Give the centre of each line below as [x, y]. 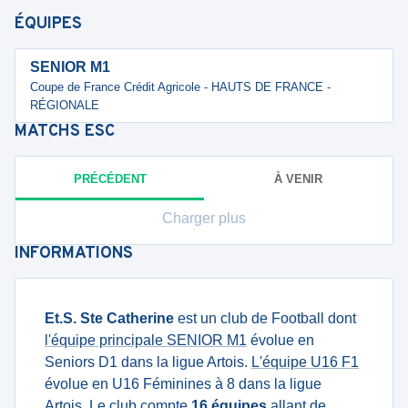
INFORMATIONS [74, 254]
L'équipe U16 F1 [305, 362]
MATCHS [50, 132]
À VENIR [298, 178]
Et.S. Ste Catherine [109, 318]
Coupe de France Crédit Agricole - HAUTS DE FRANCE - [180, 87]
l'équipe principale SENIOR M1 [146, 340]
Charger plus [204, 218]
